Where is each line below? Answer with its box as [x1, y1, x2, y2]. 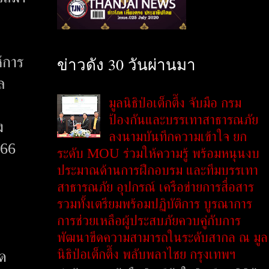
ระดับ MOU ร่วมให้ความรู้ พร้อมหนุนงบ [57, 145, 259, 162]
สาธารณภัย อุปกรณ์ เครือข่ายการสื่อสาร [57, 179, 254, 195]
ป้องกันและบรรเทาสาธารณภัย [109, 112, 259, 128]
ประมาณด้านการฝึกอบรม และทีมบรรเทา [57, 162, 258, 178]
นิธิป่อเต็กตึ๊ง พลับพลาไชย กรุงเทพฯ [57, 246, 235, 262]
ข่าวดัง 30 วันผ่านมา [57, 54, 196, 75]
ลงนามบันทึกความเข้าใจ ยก [109, 128, 247, 145]
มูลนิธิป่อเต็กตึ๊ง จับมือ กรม [109, 95, 242, 111]
